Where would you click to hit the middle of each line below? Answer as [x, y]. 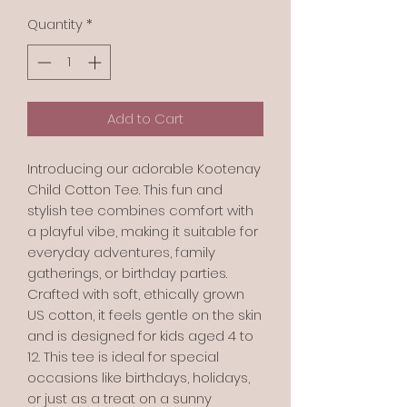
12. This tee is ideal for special [123, 356]
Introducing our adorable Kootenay [144, 168]
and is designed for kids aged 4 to [140, 335]
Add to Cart [145, 118]
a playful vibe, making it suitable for [143, 231]
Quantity [55, 25]
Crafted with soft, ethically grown [136, 293]
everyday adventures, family [121, 252]
